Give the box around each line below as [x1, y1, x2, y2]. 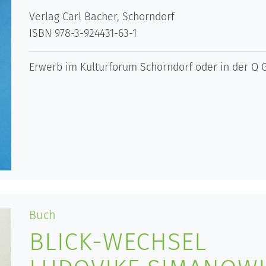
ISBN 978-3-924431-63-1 [29, 26, 137, 40]
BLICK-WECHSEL [29, 226, 207, 256]
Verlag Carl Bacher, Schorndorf [29, 9, 175, 23]
